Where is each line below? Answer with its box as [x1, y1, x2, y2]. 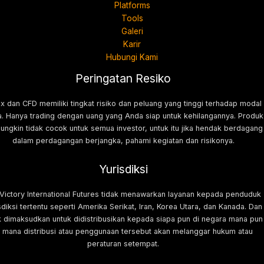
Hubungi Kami [106, 52, 158, 62]
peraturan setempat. [87, 239, 159, 248]
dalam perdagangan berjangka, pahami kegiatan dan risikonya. [12, 136, 235, 146]
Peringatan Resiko [75, 71, 171, 86]
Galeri [121, 27, 143, 37]
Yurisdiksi [98, 161, 148, 176]
